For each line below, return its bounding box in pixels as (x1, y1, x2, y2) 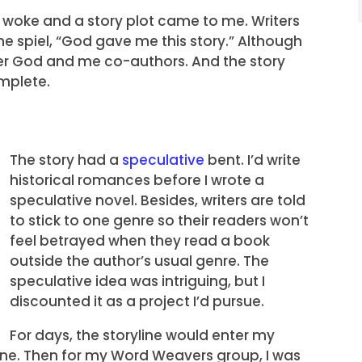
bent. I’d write (208, 149, 301, 170)
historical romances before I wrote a (10, 170, 265, 190)
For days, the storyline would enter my (10, 325, 276, 345)
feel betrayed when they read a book (10, 230, 271, 250)
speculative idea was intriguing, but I (10, 271, 266, 291)
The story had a (10, 149, 123, 170)
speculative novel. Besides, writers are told (10, 190, 306, 210)
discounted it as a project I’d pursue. (10, 291, 265, 311)
